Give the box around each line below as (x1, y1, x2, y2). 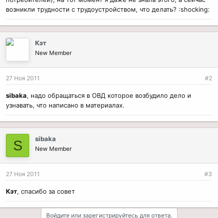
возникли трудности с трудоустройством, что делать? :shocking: (6, 5, 210, 13)
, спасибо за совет (17, 187, 75, 195)
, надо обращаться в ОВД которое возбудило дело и (27, 91, 191, 99)
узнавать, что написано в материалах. (6, 101, 125, 109)
